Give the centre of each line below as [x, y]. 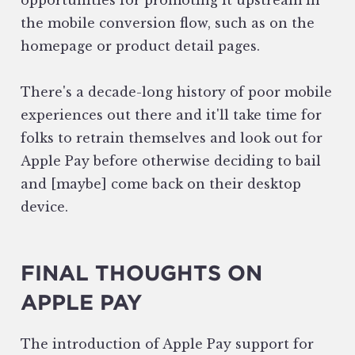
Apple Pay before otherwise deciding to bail [171, 161]
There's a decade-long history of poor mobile [176, 92]
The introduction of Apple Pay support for [167, 344]
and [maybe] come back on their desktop [161, 184]
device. [44, 207]
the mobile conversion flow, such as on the [168, 23]
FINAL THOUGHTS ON [141, 273]
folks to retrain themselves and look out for [172, 138]
